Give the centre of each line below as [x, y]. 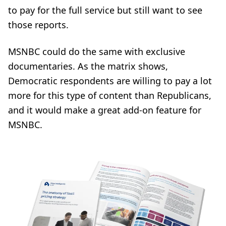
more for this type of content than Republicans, [110, 95]
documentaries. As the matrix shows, [88, 66]
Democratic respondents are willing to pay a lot [110, 80]
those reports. [38, 24]
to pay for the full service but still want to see [105, 10]
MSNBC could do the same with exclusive [97, 51]
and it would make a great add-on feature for [105, 110]
